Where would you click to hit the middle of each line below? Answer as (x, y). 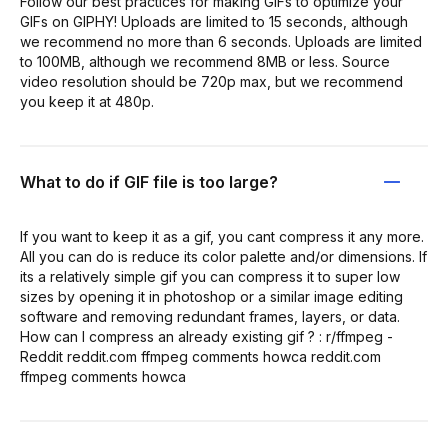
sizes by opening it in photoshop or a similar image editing (211, 296)
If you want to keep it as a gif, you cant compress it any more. (222, 236)
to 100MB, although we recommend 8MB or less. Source (205, 61)
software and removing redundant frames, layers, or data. (210, 316)
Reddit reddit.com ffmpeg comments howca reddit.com (200, 356)
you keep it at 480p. (87, 101)
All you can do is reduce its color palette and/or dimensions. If (223, 256)
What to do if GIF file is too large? (149, 182)
